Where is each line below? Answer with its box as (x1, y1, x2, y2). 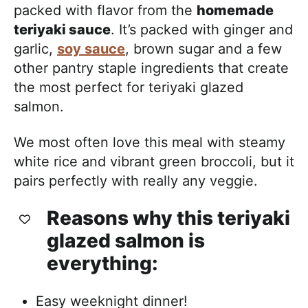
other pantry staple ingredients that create (14, 60, 289, 77)
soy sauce (57, 41, 125, 58)
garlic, (14, 41, 57, 58)
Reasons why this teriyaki (47, 206, 290, 230)
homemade (197, 2, 274, 19)
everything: (47, 252, 158, 276)
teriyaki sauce (14, 21, 111, 38)
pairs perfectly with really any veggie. (14, 173, 258, 190)
